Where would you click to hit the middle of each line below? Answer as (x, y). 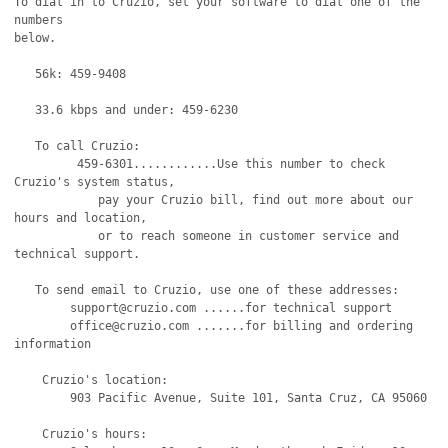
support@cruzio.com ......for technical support (25, 308)
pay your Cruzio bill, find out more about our (56, 200)
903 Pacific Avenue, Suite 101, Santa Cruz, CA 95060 (42, 398)
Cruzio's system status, (95, 182)
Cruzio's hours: (28, 434)
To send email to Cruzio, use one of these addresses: (25, 290)
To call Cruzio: (25, 146)
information (53, 344)
